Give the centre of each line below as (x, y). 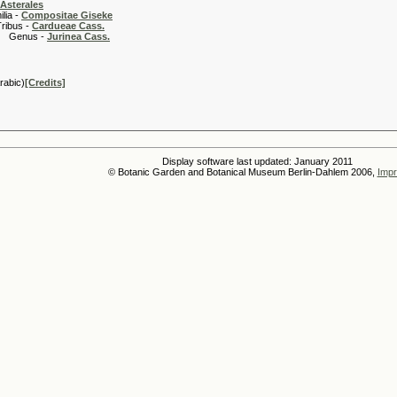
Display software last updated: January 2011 (257, 161)
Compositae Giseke (67, 15)
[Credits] (45, 82)
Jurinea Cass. (78, 36)
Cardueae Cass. (68, 26)
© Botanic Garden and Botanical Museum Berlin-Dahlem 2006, (242, 172)
